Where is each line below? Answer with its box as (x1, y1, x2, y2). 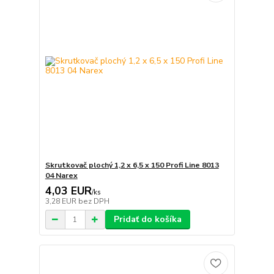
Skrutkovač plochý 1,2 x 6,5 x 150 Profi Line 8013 (45, 160, 219, 171)
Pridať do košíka (113, 213, 182, 226)
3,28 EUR (45, 196, 78, 207)
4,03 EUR (45, 183, 92, 199)
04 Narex (45, 171, 78, 181)
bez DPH (78, 196, 109, 207)
